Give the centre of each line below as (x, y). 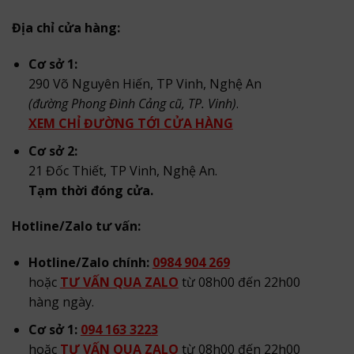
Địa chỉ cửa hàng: (66, 28)
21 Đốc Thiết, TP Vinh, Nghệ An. (122, 170)
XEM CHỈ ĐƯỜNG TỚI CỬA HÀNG (130, 123)
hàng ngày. (61, 302)
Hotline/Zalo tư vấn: (76, 226)
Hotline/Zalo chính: (90, 263)
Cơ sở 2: (53, 151)
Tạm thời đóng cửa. (90, 190)
